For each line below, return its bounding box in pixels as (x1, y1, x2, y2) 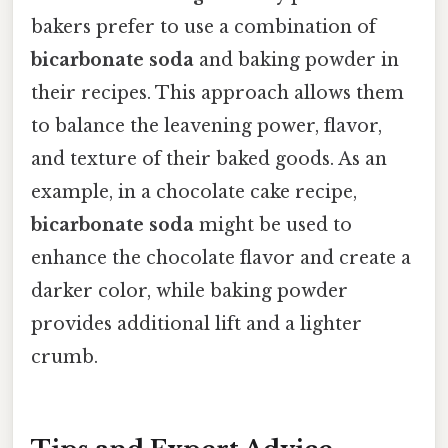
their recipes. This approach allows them (31, 81, 404, 104)
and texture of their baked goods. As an (31, 147, 387, 170)
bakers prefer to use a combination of (31, 15, 376, 38)
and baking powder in (194, 48, 399, 71)
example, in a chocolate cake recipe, (31, 180, 357, 203)
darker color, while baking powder (31, 279, 348, 302)
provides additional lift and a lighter (31, 312, 362, 335)
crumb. (31, 345, 98, 368)
